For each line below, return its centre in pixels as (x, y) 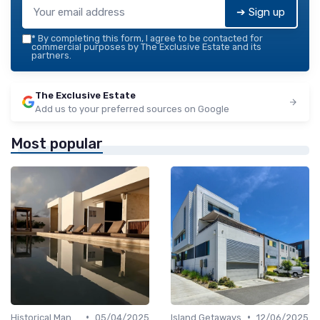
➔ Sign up (261, 12)
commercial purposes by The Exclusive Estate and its (146, 46)
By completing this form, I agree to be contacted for (149, 38)
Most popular (57, 143)
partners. (51, 55)
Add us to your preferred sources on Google (132, 109)
